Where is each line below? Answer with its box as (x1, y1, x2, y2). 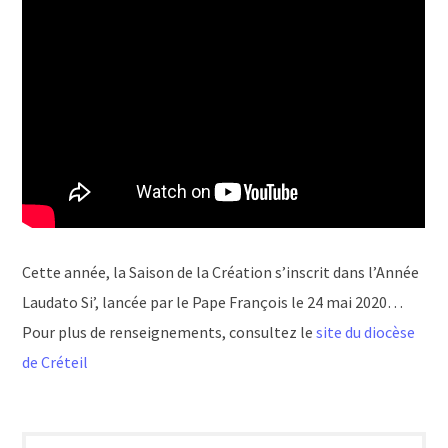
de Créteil (22, 352, 89, 373)
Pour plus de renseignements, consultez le (22, 322, 317, 343)
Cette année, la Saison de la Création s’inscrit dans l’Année (22, 262, 420, 283)
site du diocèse (316, 322, 416, 343)
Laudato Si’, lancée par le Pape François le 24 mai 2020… (22, 292, 404, 313)
